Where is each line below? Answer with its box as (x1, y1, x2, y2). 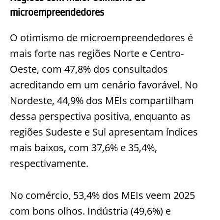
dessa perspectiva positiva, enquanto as (10, 109, 191, 123)
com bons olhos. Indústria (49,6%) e (10, 204, 171, 218)
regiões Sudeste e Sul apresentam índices (10, 125, 198, 138)
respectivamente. (10, 156, 88, 170)
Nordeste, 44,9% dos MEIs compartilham (10, 93, 194, 107)
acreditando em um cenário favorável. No (10, 78, 198, 91)
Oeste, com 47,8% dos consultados (10, 62, 168, 76)
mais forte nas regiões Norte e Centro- (10, 46, 184, 60)
